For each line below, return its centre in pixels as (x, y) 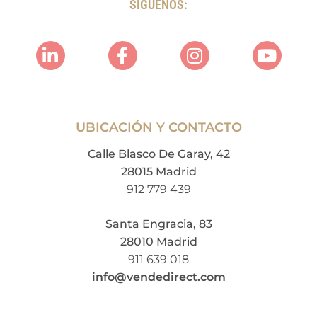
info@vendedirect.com (158, 277)
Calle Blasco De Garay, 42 (158, 154)
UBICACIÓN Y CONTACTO (158, 127)
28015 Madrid (158, 171)
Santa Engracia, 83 (158, 224)
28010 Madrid (158, 241)
